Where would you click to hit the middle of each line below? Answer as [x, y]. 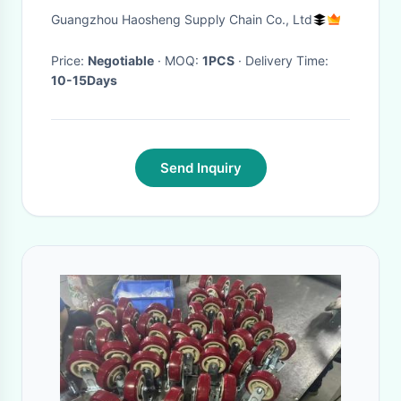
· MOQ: [183, 60]
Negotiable [121, 60]
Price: [69, 60]
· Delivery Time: [287, 60]
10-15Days [84, 80]
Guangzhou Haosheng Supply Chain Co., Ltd [182, 19]
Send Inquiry [200, 168]
